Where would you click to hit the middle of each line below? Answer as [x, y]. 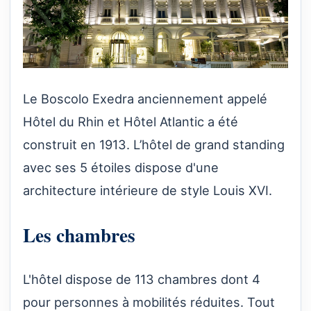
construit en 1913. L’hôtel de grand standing [154, 145]
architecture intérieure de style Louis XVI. [148, 191]
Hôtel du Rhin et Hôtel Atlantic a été [131, 122]
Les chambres [79, 235]
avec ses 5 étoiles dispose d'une [121, 168]
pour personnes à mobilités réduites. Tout [149, 302]
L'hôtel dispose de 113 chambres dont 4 [142, 279]
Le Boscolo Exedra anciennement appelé [145, 99]
